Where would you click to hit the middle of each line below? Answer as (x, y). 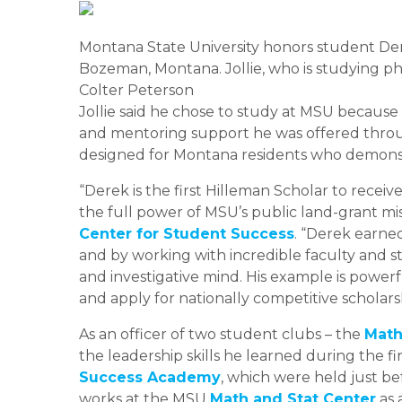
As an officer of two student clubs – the (222, 334)
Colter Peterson (136, 90)
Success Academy (150, 377)
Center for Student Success (187, 233)
